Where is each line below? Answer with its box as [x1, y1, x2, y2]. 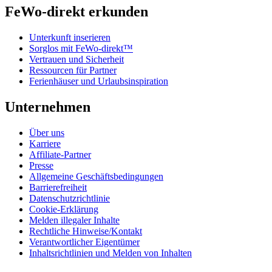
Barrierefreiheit [29, 182, 87, 192]
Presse [29, 160, 53, 171]
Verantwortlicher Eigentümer [29, 236, 140, 247]
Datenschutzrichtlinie [29, 192, 110, 203]
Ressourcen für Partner [29, 64, 117, 75]
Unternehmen [5, 98, 90, 115]
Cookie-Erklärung [29, 203, 98, 214]
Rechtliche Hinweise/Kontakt [29, 225, 142, 236]
